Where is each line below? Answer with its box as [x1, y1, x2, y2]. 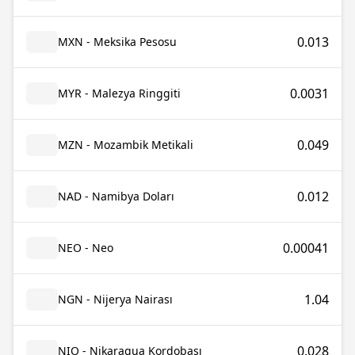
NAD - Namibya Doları [58, 189, 174, 204]
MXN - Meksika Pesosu [58, 34, 177, 49]
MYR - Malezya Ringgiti [58, 86, 181, 101]
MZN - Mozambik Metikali [58, 137, 193, 152]
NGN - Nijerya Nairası [58, 292, 173, 307]
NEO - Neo [58, 240, 113, 255]
